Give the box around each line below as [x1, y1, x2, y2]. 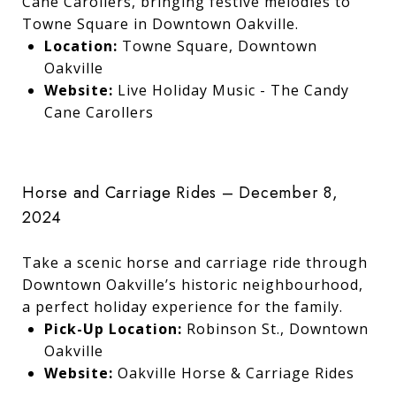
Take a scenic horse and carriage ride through [22, 252, 368, 272]
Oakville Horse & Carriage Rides [117, 362, 354, 383]
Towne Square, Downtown [117, 35, 317, 56]
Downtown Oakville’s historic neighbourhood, [22, 274, 363, 294]
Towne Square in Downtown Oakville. [22, 13, 299, 34]
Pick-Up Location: [43, 318, 182, 339]
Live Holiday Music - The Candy [117, 80, 349, 100]
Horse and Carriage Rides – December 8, [22, 180, 339, 204]
